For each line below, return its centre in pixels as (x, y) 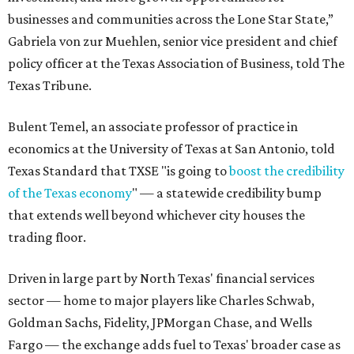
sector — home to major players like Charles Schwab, (161, 301)
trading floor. (47, 237)
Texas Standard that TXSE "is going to (119, 171)
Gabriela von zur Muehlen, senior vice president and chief (173, 41)
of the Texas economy (70, 193)
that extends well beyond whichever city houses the (156, 215)
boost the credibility (287, 171)
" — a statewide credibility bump (227, 193)
